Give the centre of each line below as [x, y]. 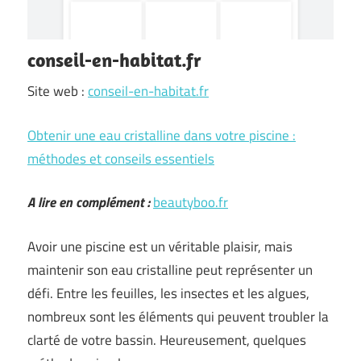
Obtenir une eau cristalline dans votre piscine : [162, 135]
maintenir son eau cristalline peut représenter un [170, 270]
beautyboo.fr [191, 202]
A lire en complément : [89, 202]
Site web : [58, 91]
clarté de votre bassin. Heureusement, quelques [167, 340]
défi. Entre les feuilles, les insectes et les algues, [168, 293]
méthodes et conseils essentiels [121, 158]
